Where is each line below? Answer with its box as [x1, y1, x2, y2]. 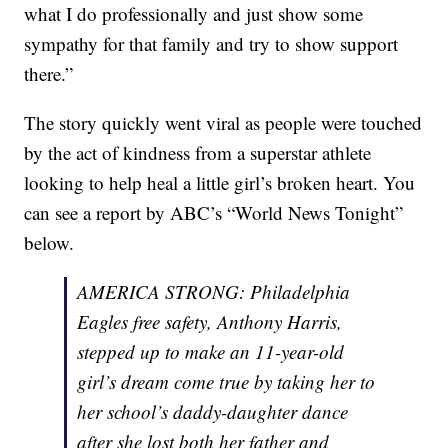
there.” [24, 61, 74, 87]
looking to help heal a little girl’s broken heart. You [24, 170, 416, 196]
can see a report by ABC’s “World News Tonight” [24, 200, 404, 226]
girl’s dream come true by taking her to [77, 369, 376, 395]
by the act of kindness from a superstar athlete [24, 140, 372, 166]
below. [24, 230, 75, 256]
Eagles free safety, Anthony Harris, [77, 309, 343, 335]
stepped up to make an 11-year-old [77, 339, 345, 365]
